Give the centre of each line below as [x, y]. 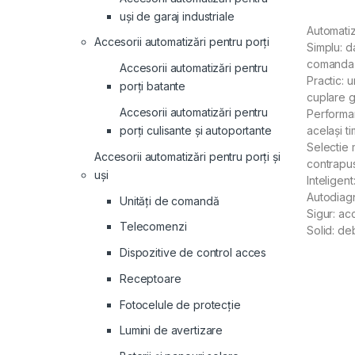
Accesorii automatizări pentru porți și [187, 156]
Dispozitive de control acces [193, 253]
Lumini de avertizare [172, 330]
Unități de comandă [170, 200]
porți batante [153, 86]
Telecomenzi [153, 227]
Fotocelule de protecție [180, 304]
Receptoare [151, 278]
